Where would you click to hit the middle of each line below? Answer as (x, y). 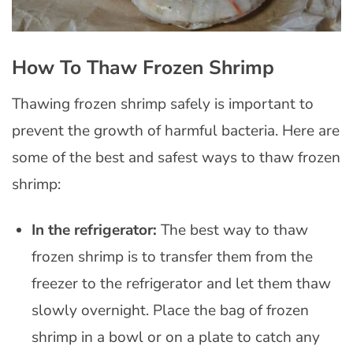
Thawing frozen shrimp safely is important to (163, 104)
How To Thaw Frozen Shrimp (143, 68)
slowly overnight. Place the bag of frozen (170, 311)
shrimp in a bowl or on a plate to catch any (175, 338)
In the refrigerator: (94, 230)
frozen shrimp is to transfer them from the (172, 257)
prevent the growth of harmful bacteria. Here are (176, 130)
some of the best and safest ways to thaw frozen (176, 157)
